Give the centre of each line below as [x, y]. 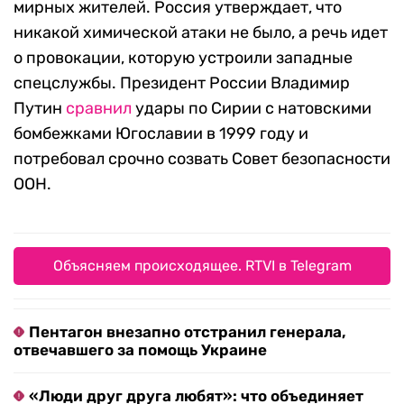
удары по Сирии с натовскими [252, 109]
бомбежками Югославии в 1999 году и [161, 134]
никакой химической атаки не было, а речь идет [201, 33]
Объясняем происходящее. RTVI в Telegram [202, 266]
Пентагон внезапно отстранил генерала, [188, 332]
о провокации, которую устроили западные [183, 58]
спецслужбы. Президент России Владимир [182, 83]
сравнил [99, 109]
